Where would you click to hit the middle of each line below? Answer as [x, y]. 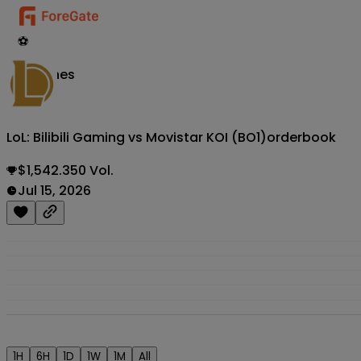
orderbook [301, 138]
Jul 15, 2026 [54, 191]
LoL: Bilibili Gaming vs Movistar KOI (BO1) [137, 138]
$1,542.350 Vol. [66, 171]
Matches [46, 75]
